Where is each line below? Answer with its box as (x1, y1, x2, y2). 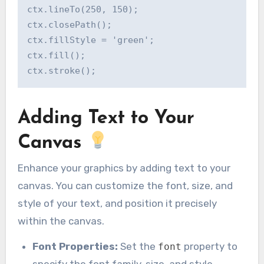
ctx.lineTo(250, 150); (27, 4, 138, 15)
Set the (118, 240, 159, 252)
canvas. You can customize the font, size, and (17, 179, 233, 192)
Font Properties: (32, 240, 118, 252)
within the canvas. (17, 214, 104, 227)
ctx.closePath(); (27, 19, 112, 30)
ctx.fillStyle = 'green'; (27, 34, 154, 45)
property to (181, 240, 238, 252)
